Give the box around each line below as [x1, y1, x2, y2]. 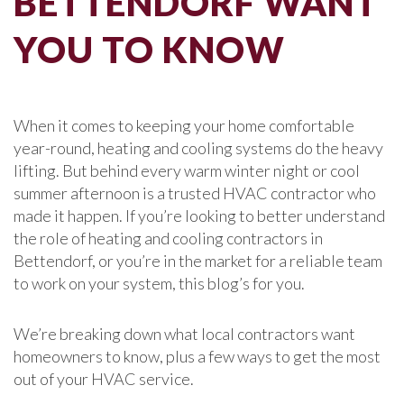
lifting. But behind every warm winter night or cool [14, 161, 360, 180]
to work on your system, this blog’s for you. [14, 273, 305, 293]
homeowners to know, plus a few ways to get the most [14, 346, 381, 366]
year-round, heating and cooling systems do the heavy [14, 138, 383, 158]
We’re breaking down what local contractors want [14, 324, 355, 344]
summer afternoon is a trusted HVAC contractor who [14, 183, 376, 203]
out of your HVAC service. [14, 369, 194, 389]
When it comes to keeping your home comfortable [14, 115, 354, 135]
